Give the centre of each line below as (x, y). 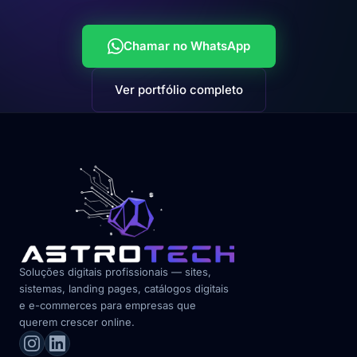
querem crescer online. (77, 322)
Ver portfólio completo (178, 89)
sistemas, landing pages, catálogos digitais (124, 288)
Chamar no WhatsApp (186, 45)
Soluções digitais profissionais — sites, (115, 271)
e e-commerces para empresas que (108, 305)
